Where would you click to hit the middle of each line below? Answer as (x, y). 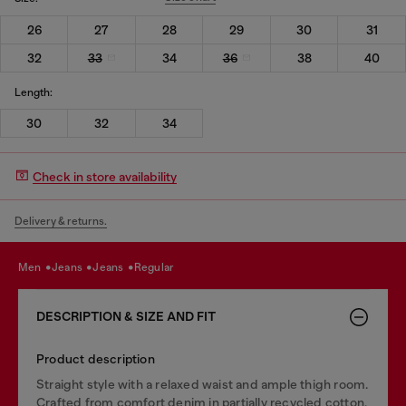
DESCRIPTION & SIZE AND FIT (126, 317)
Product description (96, 359)
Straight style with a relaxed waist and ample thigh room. (203, 384)
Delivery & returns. (61, 221)
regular (158, 267)
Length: (34, 92)
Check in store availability (105, 176)
